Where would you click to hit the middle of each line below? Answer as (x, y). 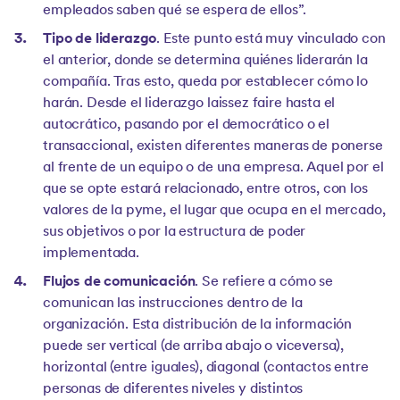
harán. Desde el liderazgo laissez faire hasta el (189, 104)
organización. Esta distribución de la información (198, 325)
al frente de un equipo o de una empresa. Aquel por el (213, 168)
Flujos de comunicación (119, 283)
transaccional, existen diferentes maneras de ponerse (213, 147)
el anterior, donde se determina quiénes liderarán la (205, 61)
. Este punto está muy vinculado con (271, 40)
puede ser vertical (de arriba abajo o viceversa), (194, 347)
